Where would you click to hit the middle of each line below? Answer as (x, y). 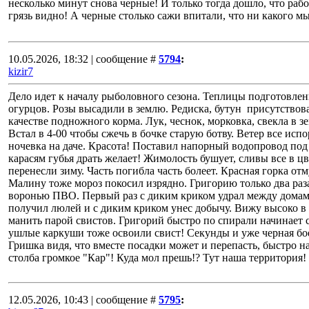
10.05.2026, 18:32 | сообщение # (82, 59)
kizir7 (21, 71)
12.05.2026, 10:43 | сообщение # (82, 300)
